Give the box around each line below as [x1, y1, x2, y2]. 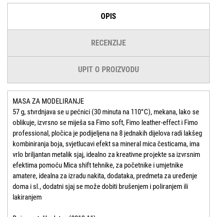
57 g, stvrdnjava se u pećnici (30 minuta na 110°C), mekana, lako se [13, 107, 199, 116]
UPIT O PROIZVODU [78, 64, 139, 74]
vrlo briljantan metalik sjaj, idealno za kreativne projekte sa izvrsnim [13, 150, 200, 159]
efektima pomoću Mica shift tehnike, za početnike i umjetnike [13, 160, 183, 170]
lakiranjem [13, 192, 42, 201]
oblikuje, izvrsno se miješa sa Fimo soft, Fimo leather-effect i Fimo [13, 118, 198, 127]
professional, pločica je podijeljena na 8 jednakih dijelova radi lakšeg [13, 128, 202, 138]
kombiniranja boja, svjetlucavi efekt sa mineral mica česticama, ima [13, 139, 200, 148]
